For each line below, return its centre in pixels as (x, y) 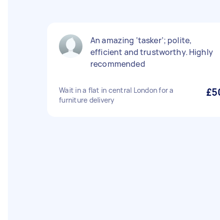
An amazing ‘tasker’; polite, (141, 40)
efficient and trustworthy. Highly (152, 52)
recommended (118, 64)
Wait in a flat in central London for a (116, 90)
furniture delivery (87, 100)
